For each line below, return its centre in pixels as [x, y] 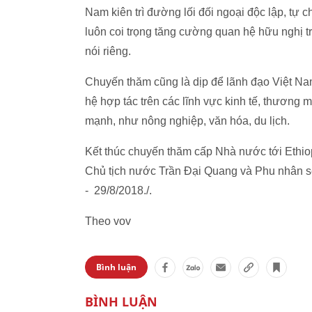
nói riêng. [108, 51]
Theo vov [108, 221]
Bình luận [116, 267]
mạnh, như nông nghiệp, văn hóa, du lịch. [187, 121]
